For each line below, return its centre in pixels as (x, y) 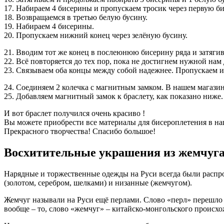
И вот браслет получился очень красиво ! (74, 113)
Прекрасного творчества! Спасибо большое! (80, 131)
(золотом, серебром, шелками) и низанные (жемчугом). (98, 182)
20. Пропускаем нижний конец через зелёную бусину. (96, 35)
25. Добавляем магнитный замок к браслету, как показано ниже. (113, 96)
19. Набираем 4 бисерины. (49, 26)
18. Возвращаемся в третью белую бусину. (76, 17)
